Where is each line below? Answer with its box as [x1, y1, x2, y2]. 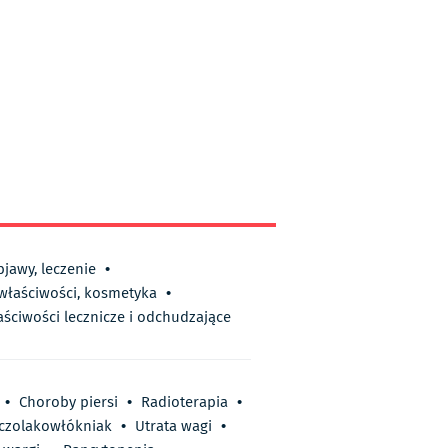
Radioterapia [141, 391, 228, 414]
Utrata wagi [135, 415, 212, 438]
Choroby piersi [19, 391, 118, 414]
